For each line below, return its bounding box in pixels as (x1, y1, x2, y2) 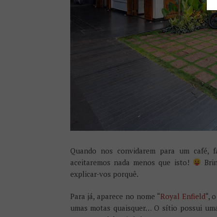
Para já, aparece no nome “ (70, 191, 160, 201)
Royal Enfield (160, 191, 205, 201)
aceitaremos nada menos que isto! (70, 157, 193, 167)
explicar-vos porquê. (70, 169, 139, 179)
